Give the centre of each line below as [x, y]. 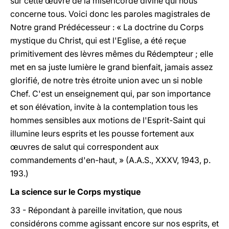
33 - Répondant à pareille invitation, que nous [96, 210]
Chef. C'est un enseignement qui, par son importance [110, 94]
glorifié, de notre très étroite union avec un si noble [106, 80]
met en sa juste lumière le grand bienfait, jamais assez [112, 67]
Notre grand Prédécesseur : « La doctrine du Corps [107, 27]
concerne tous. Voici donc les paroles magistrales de [110, 14]
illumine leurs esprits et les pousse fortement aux [102, 133]
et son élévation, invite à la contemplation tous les [104, 107]
